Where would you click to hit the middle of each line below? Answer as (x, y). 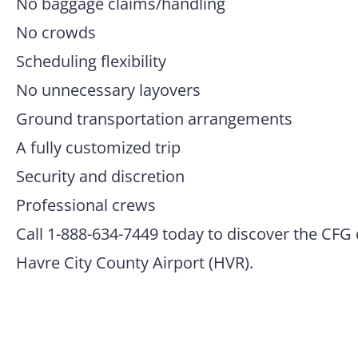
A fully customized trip (98, 147)
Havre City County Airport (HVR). (135, 263)
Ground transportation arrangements (154, 119)
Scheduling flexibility (91, 61)
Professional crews (86, 205)
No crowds (56, 32)
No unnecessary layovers (108, 90)
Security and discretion (100, 176)
